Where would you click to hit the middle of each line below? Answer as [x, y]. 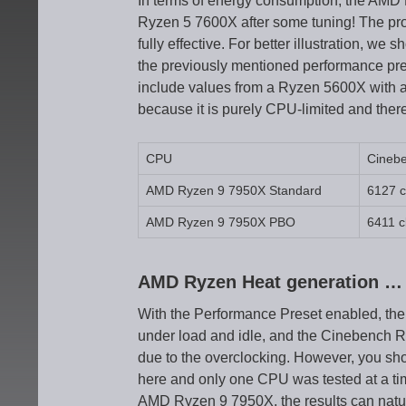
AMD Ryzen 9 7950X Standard [234, 190]
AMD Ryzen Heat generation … [270, 282]
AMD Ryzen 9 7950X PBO [221, 222]
